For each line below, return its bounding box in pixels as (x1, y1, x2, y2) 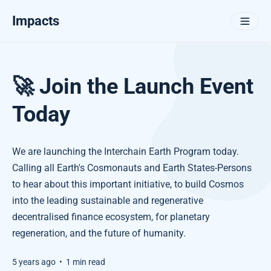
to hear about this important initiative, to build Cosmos (12, 178, 244, 190)
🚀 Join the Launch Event (12, 74, 253, 99)
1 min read (66, 257, 105, 267)
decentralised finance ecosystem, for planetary (12, 211, 210, 223)
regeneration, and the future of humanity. (12, 227, 186, 239)
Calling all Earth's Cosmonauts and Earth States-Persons (12, 162, 252, 174)
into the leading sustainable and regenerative (12, 195, 203, 206)
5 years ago (12, 257, 56, 267)
